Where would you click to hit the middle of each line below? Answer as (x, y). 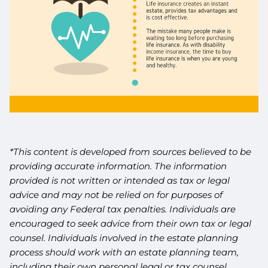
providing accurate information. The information (118, 166)
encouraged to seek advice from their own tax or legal (131, 224)
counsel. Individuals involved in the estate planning (124, 238)
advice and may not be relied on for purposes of (116, 195)
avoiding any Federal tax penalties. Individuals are (123, 209)
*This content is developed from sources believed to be (131, 152)
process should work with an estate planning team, (124, 252)
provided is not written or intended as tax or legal (120, 181)
